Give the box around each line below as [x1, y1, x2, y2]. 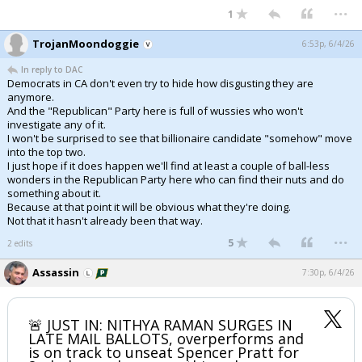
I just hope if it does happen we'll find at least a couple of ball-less [7, 158, 330, 173]
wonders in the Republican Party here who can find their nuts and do [7, 172, 344, 187]
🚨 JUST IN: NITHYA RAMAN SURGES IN [28, 315, 293, 335]
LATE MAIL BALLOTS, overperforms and [28, 329, 304, 348]
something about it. [7, 186, 101, 200]
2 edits [7, 238, 32, 249]
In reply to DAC [21, 64, 82, 75]
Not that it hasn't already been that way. [7, 213, 203, 228]
